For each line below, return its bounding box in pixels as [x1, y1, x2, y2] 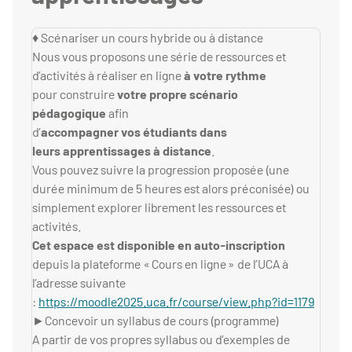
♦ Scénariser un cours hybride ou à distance [32, 30, 263, 46]
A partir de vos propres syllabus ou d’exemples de [32, 332, 290, 347]
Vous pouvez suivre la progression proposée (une [32, 162, 289, 178]
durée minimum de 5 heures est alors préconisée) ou [32, 181, 310, 196]
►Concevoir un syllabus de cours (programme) [32, 313, 279, 328]
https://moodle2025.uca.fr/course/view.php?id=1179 [38, 294, 314, 310]
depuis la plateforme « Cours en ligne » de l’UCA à [32, 256, 288, 272]
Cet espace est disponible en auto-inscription [32, 237, 285, 253]
